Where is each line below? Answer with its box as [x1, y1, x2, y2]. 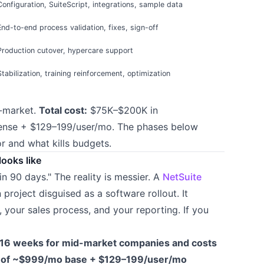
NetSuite [162, 170, 202, 183]
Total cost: [38, 104, 87, 116]
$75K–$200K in [87, 104, 158, 116]
